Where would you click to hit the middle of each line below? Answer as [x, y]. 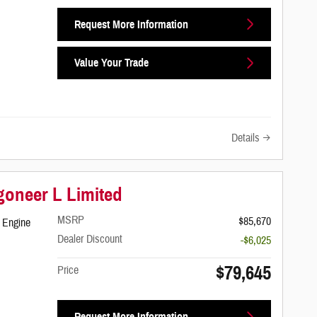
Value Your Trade [111, 63]
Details [246, 138]
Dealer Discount [90, 240]
